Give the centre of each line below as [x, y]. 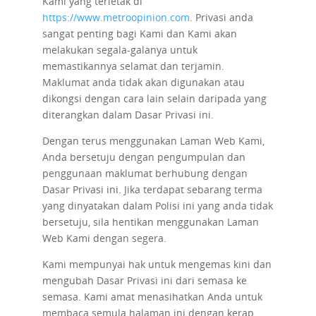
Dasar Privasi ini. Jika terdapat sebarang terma [152, 189]
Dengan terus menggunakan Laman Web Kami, [153, 141]
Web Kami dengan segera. [104, 238]
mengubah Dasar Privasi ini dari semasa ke [144, 280]
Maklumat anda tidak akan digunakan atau [143, 82]
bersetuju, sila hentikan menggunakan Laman [150, 222]
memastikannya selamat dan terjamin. [133, 66]
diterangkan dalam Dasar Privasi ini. [128, 115]
